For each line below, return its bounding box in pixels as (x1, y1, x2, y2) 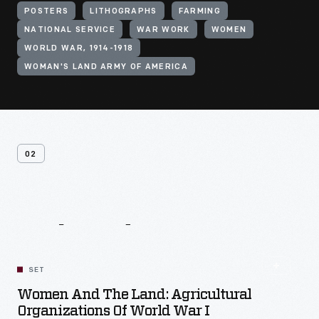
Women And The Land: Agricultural (17, 288, 251, 302)
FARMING (178, 8, 221, 16)
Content (137, 224, 254, 258)
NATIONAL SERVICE (24, 26, 116, 34)
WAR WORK (137, 26, 190, 34)
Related (17, 224, 131, 258)
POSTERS (24, 8, 69, 16)
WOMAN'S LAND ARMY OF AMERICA (24, 63, 188, 71)
